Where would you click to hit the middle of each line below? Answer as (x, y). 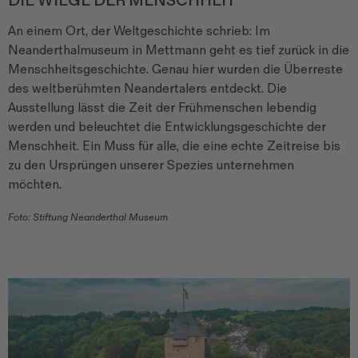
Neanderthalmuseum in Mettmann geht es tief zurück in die (179, 50)
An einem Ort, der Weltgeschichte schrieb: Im (139, 31)
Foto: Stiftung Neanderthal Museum (88, 217)
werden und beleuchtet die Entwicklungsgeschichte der (167, 127)
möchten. (35, 185)
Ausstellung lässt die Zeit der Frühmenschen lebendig (162, 108)
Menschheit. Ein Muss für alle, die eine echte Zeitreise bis (174, 146)
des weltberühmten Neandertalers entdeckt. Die (147, 89)
